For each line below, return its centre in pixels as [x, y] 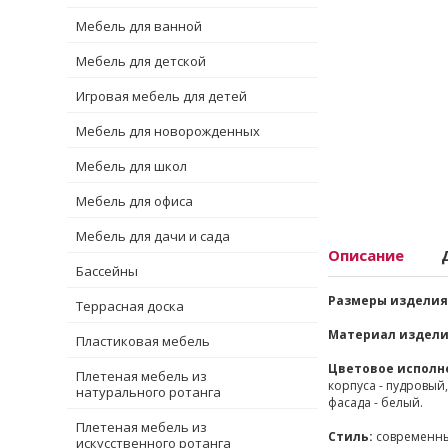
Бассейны [107, 270]
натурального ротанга [148, 391]
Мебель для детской [141, 60]
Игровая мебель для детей [161, 95]
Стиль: [352, 436]
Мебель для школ [131, 165]
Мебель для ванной [139, 25]
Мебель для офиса [134, 200]
